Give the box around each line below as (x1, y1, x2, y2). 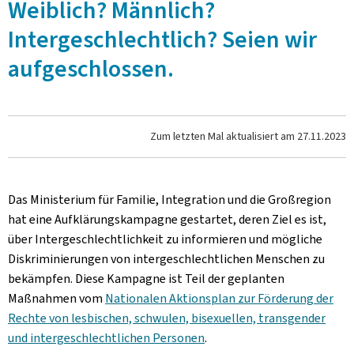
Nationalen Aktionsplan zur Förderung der (105, 290, 333, 307)
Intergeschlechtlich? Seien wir (8, 24, 317, 55)
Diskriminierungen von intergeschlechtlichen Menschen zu (8, 250, 325, 267)
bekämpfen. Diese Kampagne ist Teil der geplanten (8, 270, 284, 287)
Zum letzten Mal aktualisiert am (150, 129, 297, 144)
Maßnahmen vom (8, 290, 105, 307)
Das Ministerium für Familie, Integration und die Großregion (8, 191, 331, 208)
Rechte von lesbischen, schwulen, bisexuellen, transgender (8, 310, 326, 326)
